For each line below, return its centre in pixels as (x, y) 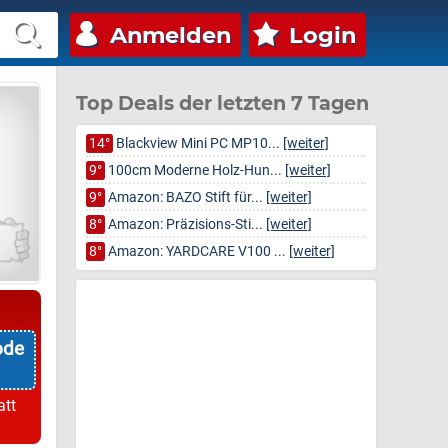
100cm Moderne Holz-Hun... (195, 170)
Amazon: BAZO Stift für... (185, 197)
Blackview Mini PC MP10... (198, 143)
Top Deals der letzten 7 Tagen (222, 103)
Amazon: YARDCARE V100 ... (197, 251)
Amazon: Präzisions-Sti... (185, 224)
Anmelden (170, 35)
